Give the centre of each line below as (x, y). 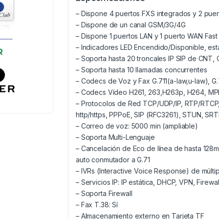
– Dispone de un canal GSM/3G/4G (131, 25)
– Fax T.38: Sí (97, 205)
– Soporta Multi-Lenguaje (115, 137)
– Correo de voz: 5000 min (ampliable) (137, 126)
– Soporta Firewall (104, 194)
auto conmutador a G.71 (113, 160)
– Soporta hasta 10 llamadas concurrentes (142, 70)
